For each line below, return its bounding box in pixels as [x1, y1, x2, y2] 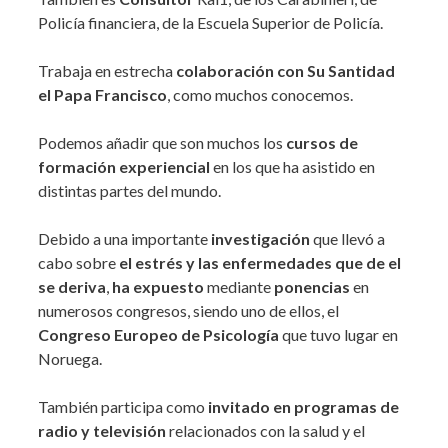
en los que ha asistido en [210, 157, 375, 177]
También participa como [38, 397, 208, 417]
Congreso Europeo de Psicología [38, 325, 279, 345]
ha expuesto [109, 277, 204, 297]
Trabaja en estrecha [38, 61, 176, 81]
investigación [211, 229, 313, 249]
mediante [204, 277, 274, 297]
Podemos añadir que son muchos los [38, 133, 286, 153]
